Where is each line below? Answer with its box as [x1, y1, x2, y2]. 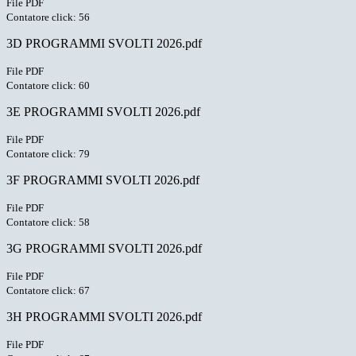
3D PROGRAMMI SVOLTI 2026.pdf [6, 37, 202, 51]
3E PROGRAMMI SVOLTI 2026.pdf [6, 105, 200, 119]
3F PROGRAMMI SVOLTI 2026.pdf [6, 173, 199, 188]
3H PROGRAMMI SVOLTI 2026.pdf [6, 310, 202, 324]
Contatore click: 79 [6, 148, 90, 161]
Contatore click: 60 [6, 79, 90, 92]
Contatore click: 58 [6, 216, 90, 229]
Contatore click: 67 [6, 284, 90, 297]
